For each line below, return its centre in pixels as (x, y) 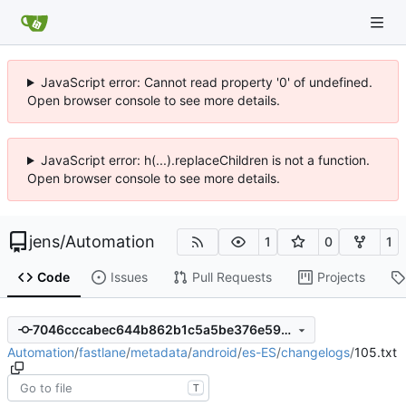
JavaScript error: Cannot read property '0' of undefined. (206, 82)
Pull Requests (232, 277)
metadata (159, 352)
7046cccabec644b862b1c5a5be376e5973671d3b (285, 330)
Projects (341, 277)
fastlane (102, 352)
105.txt (376, 352)
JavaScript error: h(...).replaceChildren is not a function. (205, 160)
